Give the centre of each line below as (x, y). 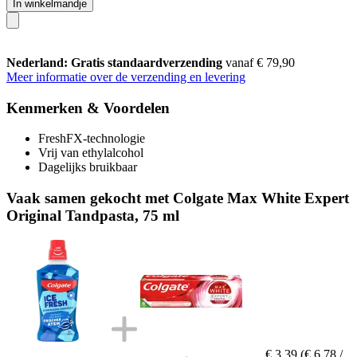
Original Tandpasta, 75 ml (93, 215)
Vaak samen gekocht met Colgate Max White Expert (178, 198)
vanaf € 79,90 (260, 62)
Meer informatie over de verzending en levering (126, 76)
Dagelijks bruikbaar (88, 167)
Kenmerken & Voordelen (88, 108)
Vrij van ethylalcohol (91, 153)
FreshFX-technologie (92, 139)
